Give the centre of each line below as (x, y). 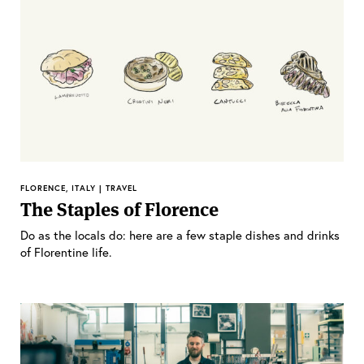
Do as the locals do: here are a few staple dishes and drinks (180, 235)
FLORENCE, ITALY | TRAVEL (79, 188)
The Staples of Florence (119, 210)
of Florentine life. (66, 252)
